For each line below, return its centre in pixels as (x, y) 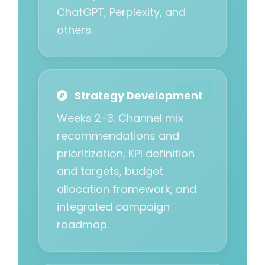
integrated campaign (113, 207)
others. (75, 30)
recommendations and (118, 136)
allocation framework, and (127, 189)
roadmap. (83, 225)
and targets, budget (110, 172)
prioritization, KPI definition (126, 154)
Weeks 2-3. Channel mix (120, 118)
